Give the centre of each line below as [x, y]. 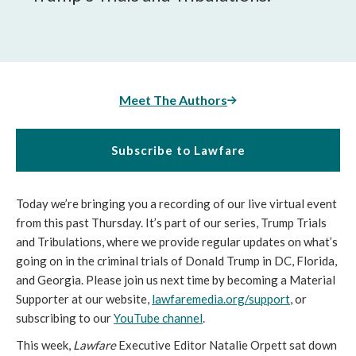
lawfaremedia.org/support [221, 299]
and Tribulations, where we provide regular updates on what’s [177, 242]
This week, [44, 345]
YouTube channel [158, 318]
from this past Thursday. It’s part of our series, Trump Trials [171, 222]
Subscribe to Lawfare [178, 150]
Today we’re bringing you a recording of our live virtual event [176, 203]
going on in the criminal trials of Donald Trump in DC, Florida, [176, 261]
